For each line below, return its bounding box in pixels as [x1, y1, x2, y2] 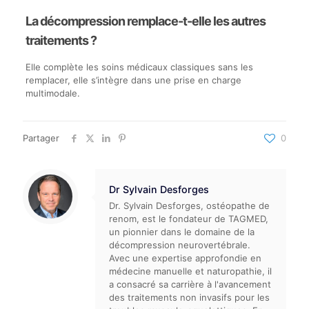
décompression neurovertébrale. [109, 239, 250, 250]
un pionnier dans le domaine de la [109, 226, 255, 237]
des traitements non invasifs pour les [109, 292, 270, 303]
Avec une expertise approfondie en [109, 252, 261, 263]
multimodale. [25, 88, 80, 99]
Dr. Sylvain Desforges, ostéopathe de [109, 200, 270, 211]
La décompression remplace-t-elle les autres [25, 14, 266, 28]
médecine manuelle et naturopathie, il [109, 266, 272, 277]
